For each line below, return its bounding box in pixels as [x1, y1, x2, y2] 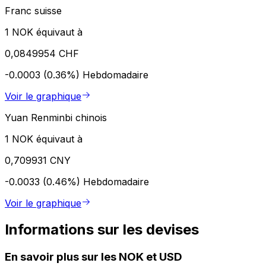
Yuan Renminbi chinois [5, 111, 107, 123]
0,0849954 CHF [5, 47, 79, 59]
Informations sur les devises [5, 220, 199, 238]
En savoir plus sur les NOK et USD [5, 249, 182, 264]
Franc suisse [5, 4, 62, 17]
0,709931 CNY [5, 154, 71, 166]
